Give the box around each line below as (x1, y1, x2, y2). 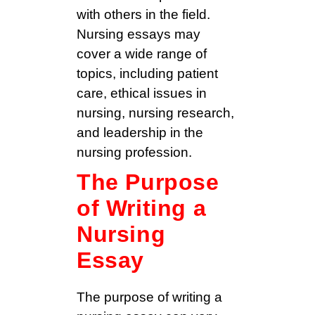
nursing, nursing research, (77, 105, 234, 121)
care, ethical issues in (77, 86, 207, 101)
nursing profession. (77, 145, 192, 160)
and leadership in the (77, 125, 203, 141)
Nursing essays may (77, 27, 200, 42)
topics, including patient (77, 66, 218, 82)
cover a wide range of (77, 46, 207, 62)
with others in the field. (77, 7, 210, 22)
